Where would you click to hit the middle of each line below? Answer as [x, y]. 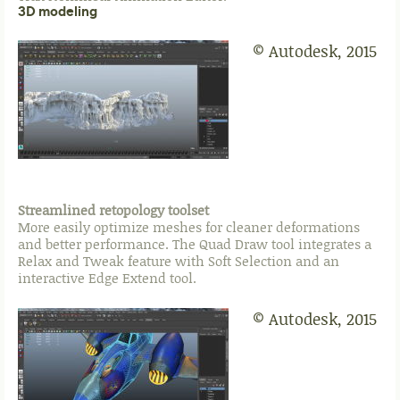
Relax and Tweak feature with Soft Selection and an [179, 261]
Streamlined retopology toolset [113, 210]
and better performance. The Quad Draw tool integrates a [195, 244]
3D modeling [58, 12]
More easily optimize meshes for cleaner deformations [189, 227]
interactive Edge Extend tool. [107, 278]
